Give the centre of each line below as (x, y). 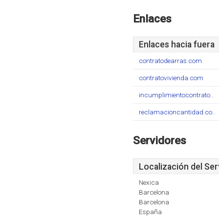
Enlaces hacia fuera (177, 44)
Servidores (160, 140)
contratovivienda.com (171, 78)
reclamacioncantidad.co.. (177, 112)
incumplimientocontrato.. (176, 95)
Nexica (149, 182)
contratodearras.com (170, 61)
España (150, 212)
